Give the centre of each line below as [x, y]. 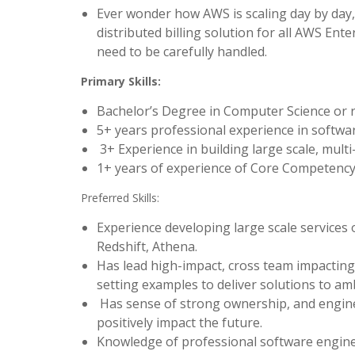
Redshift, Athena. [147, 246]
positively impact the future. [179, 323]
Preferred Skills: [120, 198]
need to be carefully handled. [182, 52]
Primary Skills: [121, 81]
